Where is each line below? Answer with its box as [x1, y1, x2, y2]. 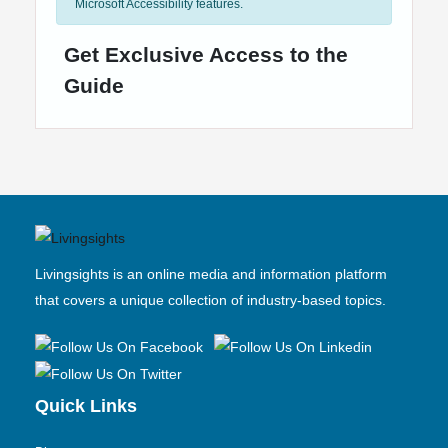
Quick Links [35, 396, 137, 417]
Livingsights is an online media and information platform [35, 265, 387, 282]
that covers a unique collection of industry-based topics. [35, 291, 386, 308]
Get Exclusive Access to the [64, 42, 348, 66]
